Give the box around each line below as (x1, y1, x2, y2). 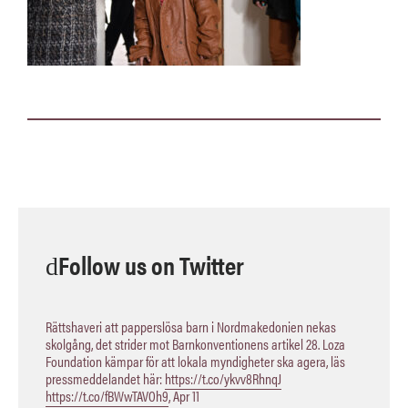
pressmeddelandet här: (46, 368, 165, 389)
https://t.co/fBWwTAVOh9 (46, 385, 168, 406)
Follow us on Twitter (58, 246, 244, 282)
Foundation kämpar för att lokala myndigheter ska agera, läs (46, 351, 345, 372)
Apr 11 (173, 385, 199, 406)
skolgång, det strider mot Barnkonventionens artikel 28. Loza (46, 333, 345, 354)
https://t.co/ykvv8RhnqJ (165, 368, 281, 389)
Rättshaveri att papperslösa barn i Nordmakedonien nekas (46, 316, 336, 337)
